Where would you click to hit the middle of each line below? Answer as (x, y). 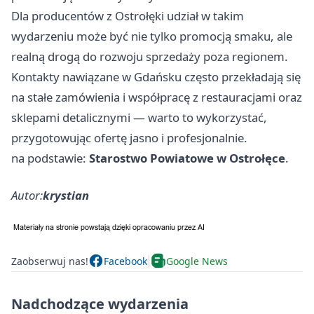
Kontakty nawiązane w (73, 77)
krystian (66, 196)
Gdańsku (158, 77)
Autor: (27, 196)
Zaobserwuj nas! (50, 261)
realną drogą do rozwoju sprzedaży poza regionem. (150, 57)
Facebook (125, 261)
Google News (197, 261)
